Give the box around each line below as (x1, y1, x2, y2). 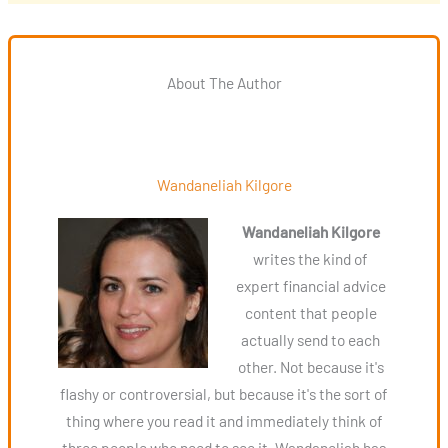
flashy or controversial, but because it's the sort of (60, 383, 388, 403)
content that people (244, 302, 377, 322)
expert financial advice (235, 275, 386, 295)
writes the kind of (253, 248, 369, 268)
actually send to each (241, 329, 381, 349)
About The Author (166, 73, 282, 93)
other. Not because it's (237, 356, 384, 376)
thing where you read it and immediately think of (65, 410, 383, 430)
